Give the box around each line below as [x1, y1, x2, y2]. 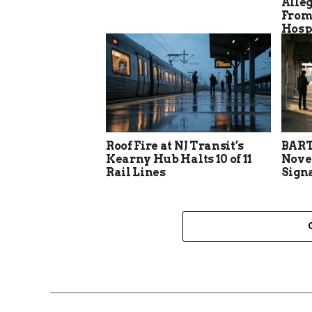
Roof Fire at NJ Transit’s [106, 139, 244, 153]
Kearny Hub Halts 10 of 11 [106, 153, 252, 166]
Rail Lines [106, 166, 166, 180]
